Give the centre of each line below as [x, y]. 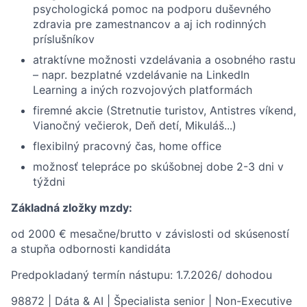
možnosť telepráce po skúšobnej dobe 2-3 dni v [158, 167]
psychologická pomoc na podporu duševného [152, 9]
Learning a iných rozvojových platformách [143, 90]
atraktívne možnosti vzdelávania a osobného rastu [164, 60]
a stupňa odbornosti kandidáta [91, 249]
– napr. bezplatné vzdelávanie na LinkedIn [141, 75]
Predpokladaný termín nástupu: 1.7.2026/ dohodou [142, 275]
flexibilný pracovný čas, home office [127, 146]
